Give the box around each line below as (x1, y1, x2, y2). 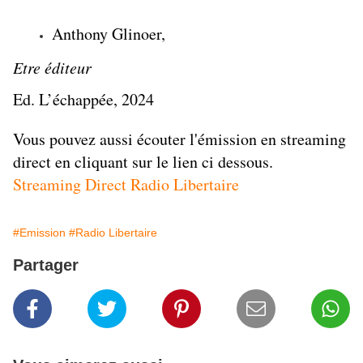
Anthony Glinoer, (52, 23, 165, 45)
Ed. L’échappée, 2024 (13, 88, 154, 111)
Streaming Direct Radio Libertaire (13, 173, 239, 196)
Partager (13, 256, 79, 275)
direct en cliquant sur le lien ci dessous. (13, 151, 273, 173)
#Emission (13, 226, 66, 240)
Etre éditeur (13, 57, 92, 79)
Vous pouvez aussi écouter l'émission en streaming (13, 128, 346, 151)
